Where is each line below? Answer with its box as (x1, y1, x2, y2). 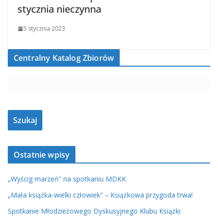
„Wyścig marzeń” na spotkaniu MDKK (8, 174, 126, 184)
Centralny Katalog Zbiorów (14, 53, 114, 64)
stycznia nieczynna (18, 2, 101, 16)
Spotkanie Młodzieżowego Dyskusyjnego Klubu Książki (8, 206, 181, 216)
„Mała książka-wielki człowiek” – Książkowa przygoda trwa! (8, 190, 193, 200)
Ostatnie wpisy (14, 149, 70, 161)
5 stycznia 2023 (23, 24, 65, 33)
